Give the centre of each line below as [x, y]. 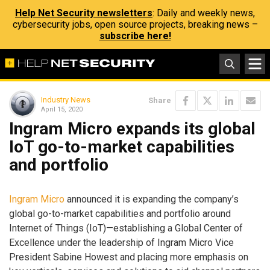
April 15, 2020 [62, 109]
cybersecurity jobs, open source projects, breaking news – [135, 24]
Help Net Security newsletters [84, 13]
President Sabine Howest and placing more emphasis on [129, 257]
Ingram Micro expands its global [132, 129]
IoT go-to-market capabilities [122, 147]
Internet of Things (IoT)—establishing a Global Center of [126, 228]
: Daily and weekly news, [204, 13]
